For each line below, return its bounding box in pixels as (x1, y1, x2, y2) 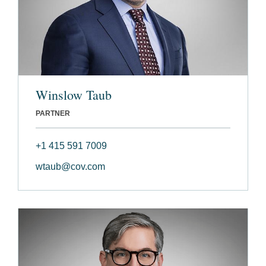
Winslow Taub (36, 85, 112, 103)
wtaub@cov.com (36, 161, 105, 172)
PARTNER (36, 109, 70, 118)
